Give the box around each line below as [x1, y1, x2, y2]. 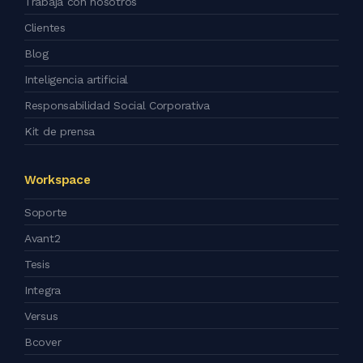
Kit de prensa [24, 125, 96, 139]
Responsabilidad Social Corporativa [24, 99, 210, 113]
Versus [24, 310, 58, 323]
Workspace [24, 173, 91, 188]
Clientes [24, 21, 66, 35]
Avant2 [24, 232, 61, 246]
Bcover [24, 335, 62, 349]
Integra [24, 284, 61, 297]
